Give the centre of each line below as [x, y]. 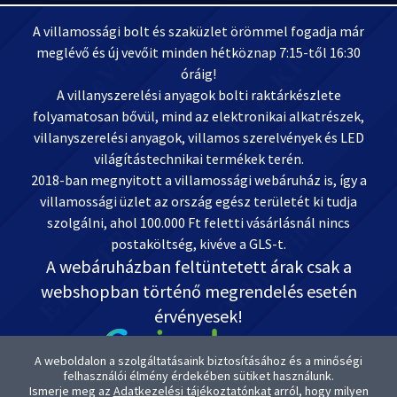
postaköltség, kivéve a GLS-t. [198, 244]
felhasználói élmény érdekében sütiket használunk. [198, 376]
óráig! [198, 74]
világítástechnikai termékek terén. [198, 159]
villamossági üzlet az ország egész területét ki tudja [198, 201]
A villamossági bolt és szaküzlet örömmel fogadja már [198, 31]
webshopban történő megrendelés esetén [198, 291]
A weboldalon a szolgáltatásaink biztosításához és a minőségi [198, 361]
